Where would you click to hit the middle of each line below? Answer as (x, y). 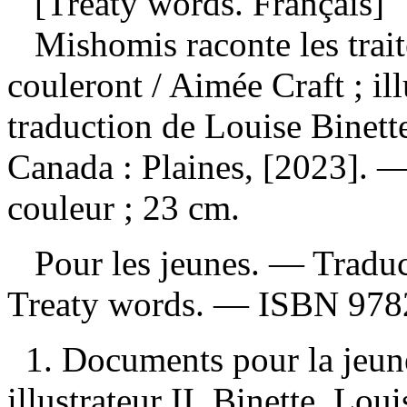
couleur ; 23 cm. (124, 207)
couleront (79, 84)
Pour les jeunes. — (160, 263)
